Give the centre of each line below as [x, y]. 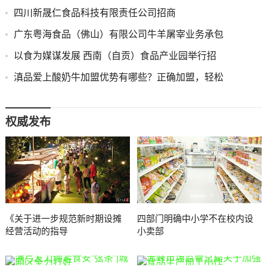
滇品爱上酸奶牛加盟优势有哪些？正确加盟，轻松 [118, 77]
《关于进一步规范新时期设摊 [63, 218]
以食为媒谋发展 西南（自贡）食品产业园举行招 [115, 56]
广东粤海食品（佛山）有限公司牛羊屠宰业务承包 [118, 34]
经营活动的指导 [36, 231]
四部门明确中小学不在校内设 [195, 218]
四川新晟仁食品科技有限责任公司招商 [94, 13]
